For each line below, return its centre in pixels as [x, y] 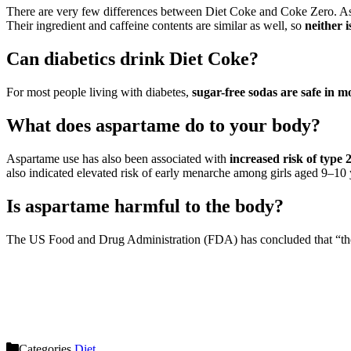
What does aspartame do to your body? [163, 126]
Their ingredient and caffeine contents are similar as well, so [156, 26]
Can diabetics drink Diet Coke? [132, 59]
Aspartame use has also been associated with [118, 159]
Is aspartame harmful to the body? [145, 206]
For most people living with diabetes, [99, 92]
